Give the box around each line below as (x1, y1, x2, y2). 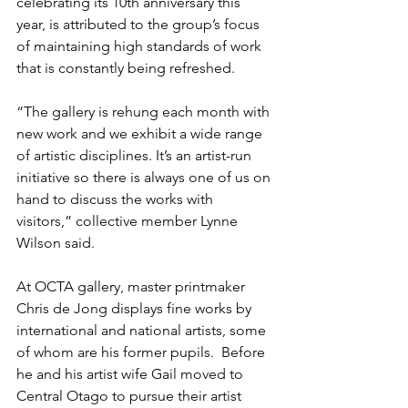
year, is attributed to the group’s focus (16, 15, 263, 33)
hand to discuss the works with (16, 190, 217, 208)
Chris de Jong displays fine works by (16, 300, 255, 317)
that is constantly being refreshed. (16, 59, 235, 76)
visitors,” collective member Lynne (16, 212, 241, 229)
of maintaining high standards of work (16, 37, 265, 55)
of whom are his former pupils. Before (16, 343, 269, 361)
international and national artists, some (16, 321, 270, 339)
